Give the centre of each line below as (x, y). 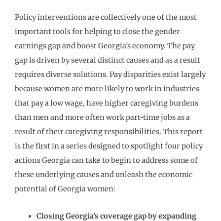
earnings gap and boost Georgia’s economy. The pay (105, 46)
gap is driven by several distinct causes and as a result (108, 60)
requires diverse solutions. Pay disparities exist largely (110, 75)
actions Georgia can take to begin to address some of (106, 161)
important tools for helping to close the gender (97, 32)
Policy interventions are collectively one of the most (106, 18)
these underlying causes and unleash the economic (104, 175)
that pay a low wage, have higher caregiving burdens (107, 103)
